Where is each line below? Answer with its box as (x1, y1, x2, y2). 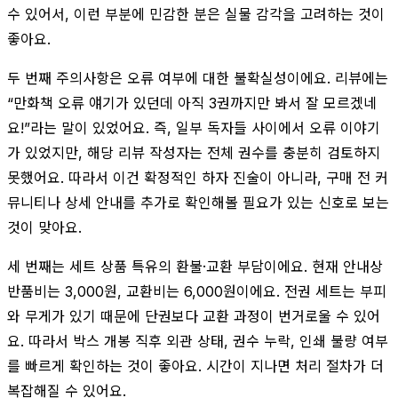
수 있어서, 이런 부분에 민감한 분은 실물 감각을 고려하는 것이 (7, 4, 385, 23)
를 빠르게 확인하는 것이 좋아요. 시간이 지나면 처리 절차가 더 (7, 356, 384, 375)
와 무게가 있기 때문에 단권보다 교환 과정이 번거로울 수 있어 (7, 306, 380, 325)
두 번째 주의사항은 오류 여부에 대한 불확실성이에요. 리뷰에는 (7, 68, 388, 87)
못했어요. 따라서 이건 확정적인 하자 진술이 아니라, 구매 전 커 (7, 168, 388, 187)
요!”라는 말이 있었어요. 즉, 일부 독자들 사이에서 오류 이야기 (7, 118, 380, 137)
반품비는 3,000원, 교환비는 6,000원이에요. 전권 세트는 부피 (7, 282, 386, 300)
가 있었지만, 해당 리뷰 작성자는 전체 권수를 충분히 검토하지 (7, 143, 380, 162)
